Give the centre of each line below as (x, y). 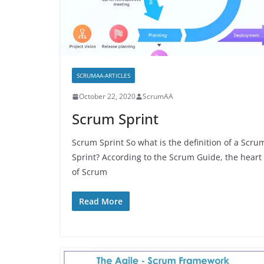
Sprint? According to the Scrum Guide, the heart (167, 157)
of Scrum (90, 172)
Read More (101, 202)
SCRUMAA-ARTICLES (103, 76)
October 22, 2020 (107, 97)
